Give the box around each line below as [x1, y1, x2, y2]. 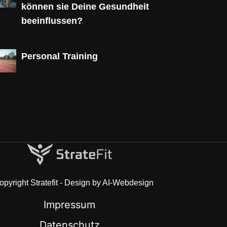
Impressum [44, 199, 95, 211]
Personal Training [21, 51, 98, 62]
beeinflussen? [21, 15, 83, 26]
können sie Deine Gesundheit [21, 1, 149, 12]
